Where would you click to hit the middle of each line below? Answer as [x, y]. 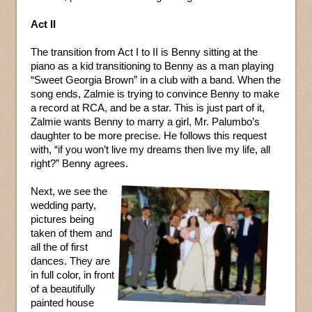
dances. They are [70, 261]
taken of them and [71, 233]
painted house [62, 303]
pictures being [62, 219]
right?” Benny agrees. [79, 164]
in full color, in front [72, 275]
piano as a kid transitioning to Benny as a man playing [152, 66]
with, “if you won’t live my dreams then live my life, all [150, 150]
